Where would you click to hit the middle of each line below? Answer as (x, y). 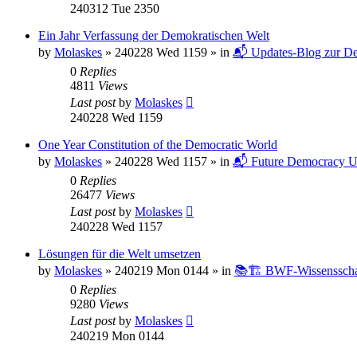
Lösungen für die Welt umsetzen (120, 253)
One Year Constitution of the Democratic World (158, 144)
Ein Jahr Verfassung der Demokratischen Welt (154, 35)
